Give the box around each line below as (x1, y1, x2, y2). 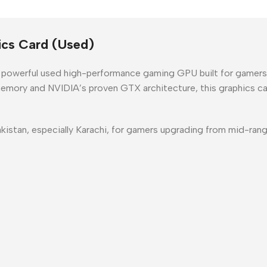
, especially (27, 123, 76, 135)
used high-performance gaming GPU (41, 67, 197, 79)
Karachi (76, 123, 107, 135)
